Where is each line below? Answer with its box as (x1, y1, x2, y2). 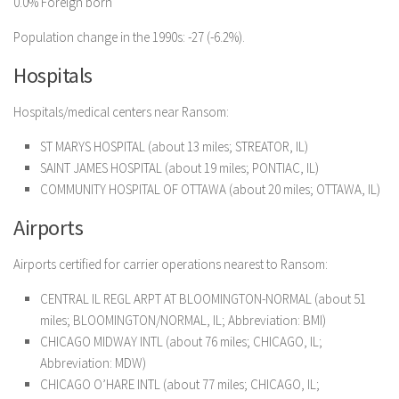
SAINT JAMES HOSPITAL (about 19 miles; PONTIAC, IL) (40, 159, 319, 177)
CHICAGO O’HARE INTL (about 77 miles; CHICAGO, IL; (40, 376, 320, 394)
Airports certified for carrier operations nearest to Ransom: (13, 256, 328, 273)
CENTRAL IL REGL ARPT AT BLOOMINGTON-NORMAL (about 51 (40, 290, 366, 308)
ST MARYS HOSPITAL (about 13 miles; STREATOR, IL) (40, 138, 308, 156)
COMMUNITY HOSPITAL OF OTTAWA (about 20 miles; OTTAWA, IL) (40, 181, 380, 199)
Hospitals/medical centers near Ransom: (13, 103, 229, 121)
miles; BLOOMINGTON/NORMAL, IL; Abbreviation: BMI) (40, 312, 326, 330)
